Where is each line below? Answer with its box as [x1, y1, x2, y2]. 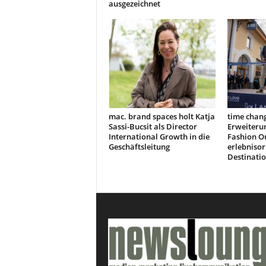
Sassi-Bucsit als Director [108, 121, 197, 132]
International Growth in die [108, 131, 210, 142]
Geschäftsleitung [108, 141, 170, 152]
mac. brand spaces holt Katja [108, 111, 215, 122]
